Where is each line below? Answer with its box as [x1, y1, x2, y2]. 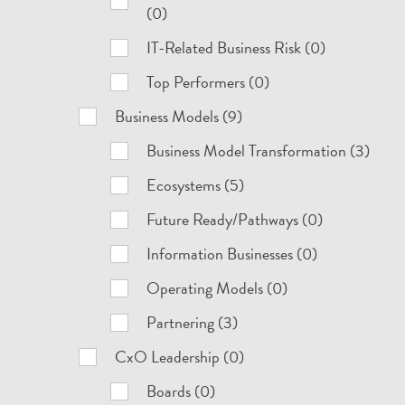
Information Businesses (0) [146, 241, 318, 266]
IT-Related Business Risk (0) [146, 35, 326, 60]
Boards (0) [146, 379, 216, 403]
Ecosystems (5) [146, 173, 245, 197]
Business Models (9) [115, 104, 243, 128]
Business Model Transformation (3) [146, 138, 371, 163]
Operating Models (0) [146, 276, 288, 300]
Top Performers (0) [146, 70, 270, 94]
